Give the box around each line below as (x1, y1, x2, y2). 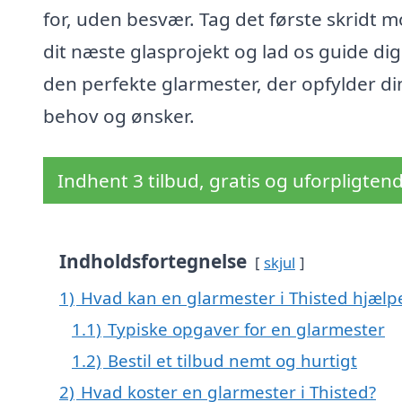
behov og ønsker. (43, 103, 195, 129)
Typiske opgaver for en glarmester (108, 318, 385, 341)
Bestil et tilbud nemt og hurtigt (108, 349, 357, 372)
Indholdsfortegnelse (59, 249, 247, 275)
